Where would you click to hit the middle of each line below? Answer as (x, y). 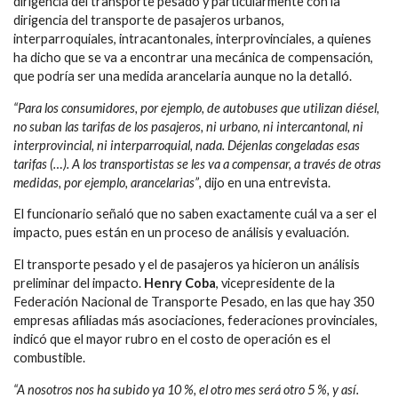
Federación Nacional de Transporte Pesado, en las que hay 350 (194, 302)
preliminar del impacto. (79, 283)
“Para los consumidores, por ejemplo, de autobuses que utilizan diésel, (196, 107)
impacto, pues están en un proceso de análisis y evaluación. (181, 233)
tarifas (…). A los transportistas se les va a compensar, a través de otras (197, 163)
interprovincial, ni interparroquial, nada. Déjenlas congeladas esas (187, 145)
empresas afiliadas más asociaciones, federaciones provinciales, (195, 321)
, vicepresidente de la (275, 283)
